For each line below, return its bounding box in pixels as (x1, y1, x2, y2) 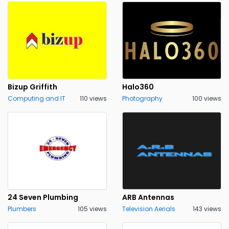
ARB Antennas (122, 192, 174, 202)
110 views (80, 94, 107, 103)
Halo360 (122, 82, 154, 92)
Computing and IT (8, 94, 65, 103)
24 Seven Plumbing (8, 192, 78, 202)
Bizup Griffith (8, 82, 57, 92)
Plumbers (8, 204, 36, 213)
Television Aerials (122, 204, 175, 213)
